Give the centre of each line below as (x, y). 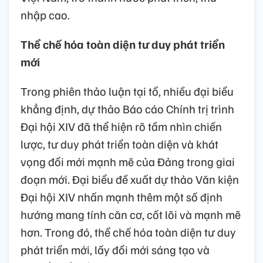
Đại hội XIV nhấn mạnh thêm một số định (122, 197)
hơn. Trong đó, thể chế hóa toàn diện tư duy (128, 232)
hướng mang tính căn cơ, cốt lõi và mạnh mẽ (131, 215)
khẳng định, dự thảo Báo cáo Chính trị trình (127, 109)
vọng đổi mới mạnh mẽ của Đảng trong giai (128, 162)
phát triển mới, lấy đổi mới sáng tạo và (115, 250)
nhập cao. (45, 15)
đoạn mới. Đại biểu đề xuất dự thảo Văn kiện (130, 179)
